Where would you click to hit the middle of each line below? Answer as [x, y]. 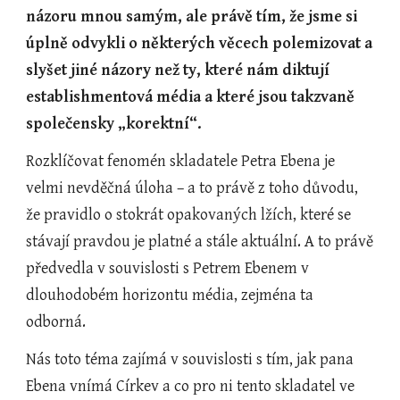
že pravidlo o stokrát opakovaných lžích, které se [189, 215]
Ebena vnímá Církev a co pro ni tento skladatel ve [191, 386]
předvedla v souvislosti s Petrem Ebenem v [168, 268]
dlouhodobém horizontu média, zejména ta [170, 295]
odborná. [56, 322]
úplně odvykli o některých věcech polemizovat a [200, 43]
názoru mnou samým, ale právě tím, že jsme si [192, 17]
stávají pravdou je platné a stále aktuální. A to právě [200, 242]
